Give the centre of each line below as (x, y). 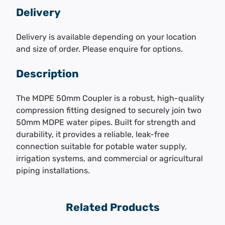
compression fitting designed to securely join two (109, 110)
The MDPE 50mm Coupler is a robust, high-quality (110, 98)
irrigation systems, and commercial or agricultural (109, 158)
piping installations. (53, 170)
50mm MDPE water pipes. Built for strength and (106, 122)
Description (47, 73)
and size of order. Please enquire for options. (99, 49)
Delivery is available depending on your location (106, 37)
